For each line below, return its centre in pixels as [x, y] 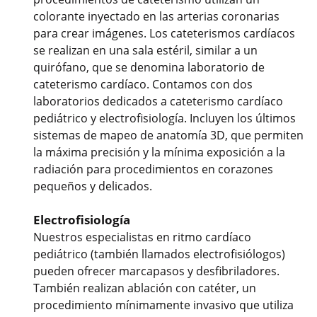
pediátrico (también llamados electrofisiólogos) [159, 254]
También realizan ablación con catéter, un [145, 288]
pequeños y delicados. [93, 186]
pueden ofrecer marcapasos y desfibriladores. [156, 271]
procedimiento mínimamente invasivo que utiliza [163, 305]
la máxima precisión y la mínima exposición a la [159, 152]
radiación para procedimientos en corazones [153, 169]
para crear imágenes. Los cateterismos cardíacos [164, 34]
